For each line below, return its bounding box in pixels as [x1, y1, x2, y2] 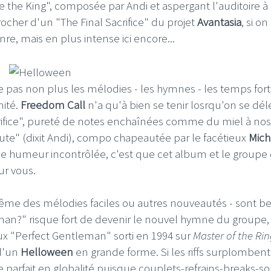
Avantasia [197, 14, 241, 29]
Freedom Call [21, 97, 85, 112]
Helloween [21, 244, 73, 259]
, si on [241, 14, 268, 29]
